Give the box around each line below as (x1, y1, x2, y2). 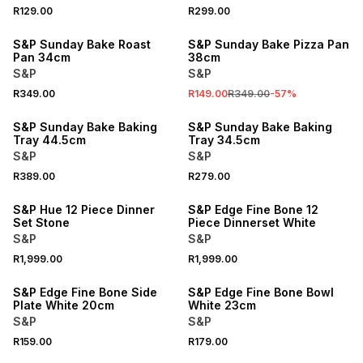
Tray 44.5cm (13, 133, 86, 147)
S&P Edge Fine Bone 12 (187, 203, 318, 216)
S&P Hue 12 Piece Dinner (13, 203, 155, 216)
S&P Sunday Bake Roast (13, 37, 151, 51)
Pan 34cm (13, 50, 70, 64)
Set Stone (13, 216, 70, 229)
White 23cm (187, 298, 256, 312)
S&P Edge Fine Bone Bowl (187, 285, 334, 299)
